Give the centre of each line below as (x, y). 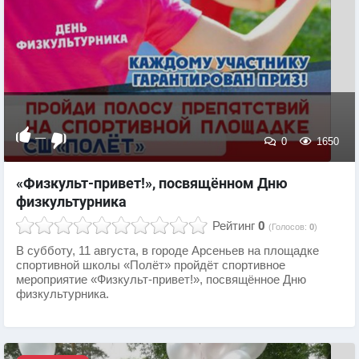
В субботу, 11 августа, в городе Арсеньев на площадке (167, 250)
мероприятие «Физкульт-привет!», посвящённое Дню (161, 279)
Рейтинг (234, 226)
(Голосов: (289, 226)
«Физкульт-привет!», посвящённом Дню (152, 183)
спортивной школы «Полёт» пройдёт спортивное (151, 265)
